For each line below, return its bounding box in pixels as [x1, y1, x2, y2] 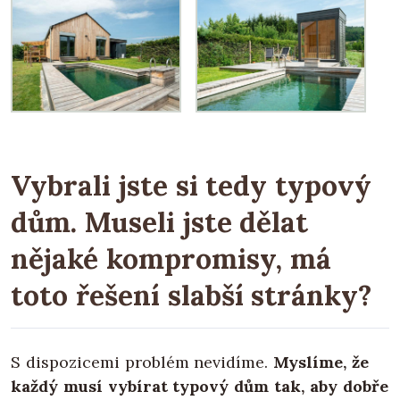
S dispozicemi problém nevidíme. [11, 351, 269, 372]
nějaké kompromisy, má [11, 239, 331, 277]
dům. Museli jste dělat [11, 203, 309, 240]
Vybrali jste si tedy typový [11, 166, 372, 204]
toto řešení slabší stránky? [11, 276, 372, 313]
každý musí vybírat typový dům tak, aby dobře [11, 375, 388, 396]
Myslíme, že [268, 351, 370, 372]
